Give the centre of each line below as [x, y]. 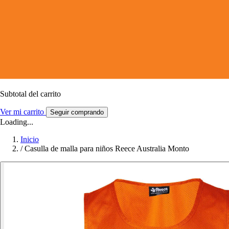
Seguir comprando [77, 112]
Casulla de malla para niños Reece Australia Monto [107, 148]
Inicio [30, 139]
